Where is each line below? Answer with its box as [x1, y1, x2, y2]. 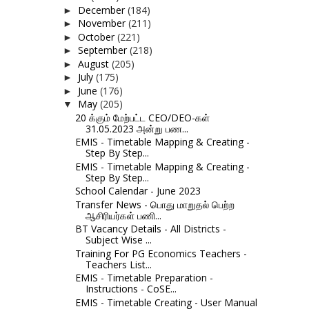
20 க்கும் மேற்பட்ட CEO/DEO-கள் [74, 110, 210, 124]
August [77, 57, 112, 70]
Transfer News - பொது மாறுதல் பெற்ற [74, 197, 235, 211]
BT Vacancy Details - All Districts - [74, 222, 226, 236]
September [77, 43, 130, 57]
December [77, 3, 128, 17]
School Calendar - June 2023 [74, 184, 201, 198]
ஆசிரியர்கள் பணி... [85, 208, 161, 222]
